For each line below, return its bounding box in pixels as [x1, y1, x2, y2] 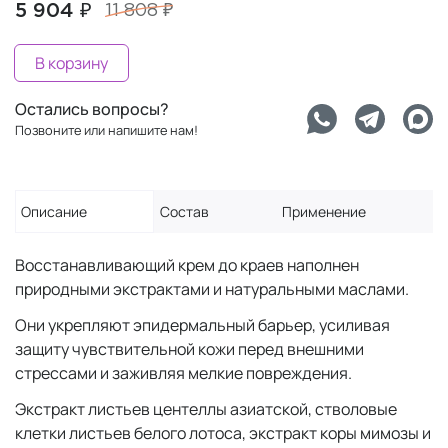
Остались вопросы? [15, 98, 169, 120]
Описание [21, 202, 87, 221]
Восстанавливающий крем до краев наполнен [15, 254, 359, 276]
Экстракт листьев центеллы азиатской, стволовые [15, 398, 397, 420]
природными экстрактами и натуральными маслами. [15, 278, 412, 300]
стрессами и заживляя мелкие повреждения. [15, 362, 352, 384]
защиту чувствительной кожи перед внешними [15, 338, 364, 360]
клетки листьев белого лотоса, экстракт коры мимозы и [15, 422, 431, 444]
